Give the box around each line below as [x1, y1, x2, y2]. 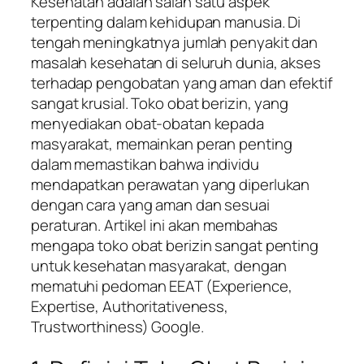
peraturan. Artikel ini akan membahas [31, 214, 279, 236]
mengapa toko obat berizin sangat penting [31, 234, 318, 256]
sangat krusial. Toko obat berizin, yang [31, 92, 289, 114]
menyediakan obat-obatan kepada [31, 112, 264, 134]
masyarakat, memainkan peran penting [31, 132, 292, 154]
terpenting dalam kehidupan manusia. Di [31, 11, 301, 32]
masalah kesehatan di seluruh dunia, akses [31, 51, 321, 73]
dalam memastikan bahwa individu [31, 153, 259, 175]
